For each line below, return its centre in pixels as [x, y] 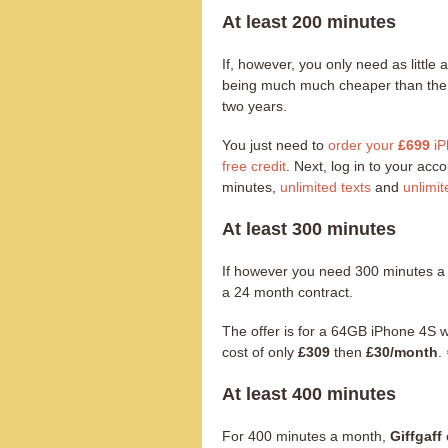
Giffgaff [416, 435]
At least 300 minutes [309, 228]
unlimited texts [325, 186]
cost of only [260, 351]
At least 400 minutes [309, 393]
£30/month [402, 351]
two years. [254, 105]
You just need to [275, 144]
